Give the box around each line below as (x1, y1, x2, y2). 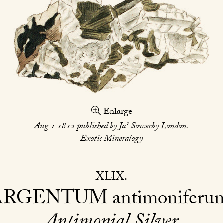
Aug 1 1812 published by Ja (34, 119, 126, 135)
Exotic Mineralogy (80, 131, 143, 147)
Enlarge (100, 104, 132, 120)
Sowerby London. (128, 119, 189, 135)
